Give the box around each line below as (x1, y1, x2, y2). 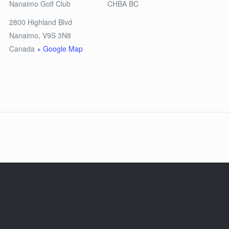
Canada (9, 43, 35, 54)
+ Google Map (37, 43, 83, 54)
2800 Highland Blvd (9, 17, 73, 27)
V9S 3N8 (42, 30, 72, 40)
